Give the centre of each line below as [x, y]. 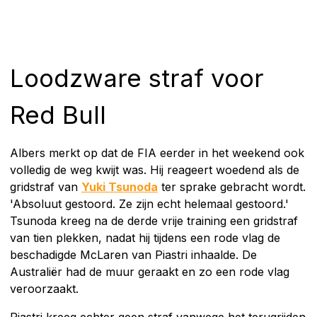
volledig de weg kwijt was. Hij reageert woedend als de [155, 170]
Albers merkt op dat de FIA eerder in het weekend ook [157, 153]
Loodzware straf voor [137, 78]
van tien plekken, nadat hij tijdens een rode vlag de [145, 238]
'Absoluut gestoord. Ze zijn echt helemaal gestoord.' [149, 204]
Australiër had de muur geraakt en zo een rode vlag [150, 272]
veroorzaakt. [44, 289]
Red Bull [58, 115]
